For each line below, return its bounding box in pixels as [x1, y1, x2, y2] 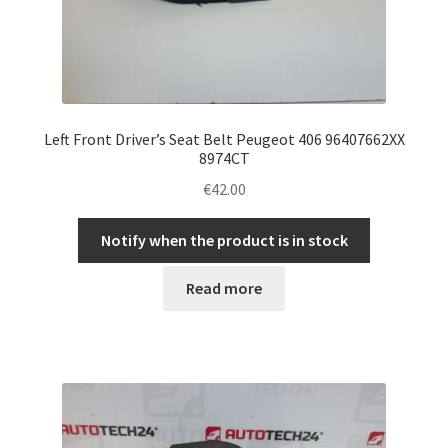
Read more [186, 278, 262, 299]
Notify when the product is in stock [100, 229, 348, 250]
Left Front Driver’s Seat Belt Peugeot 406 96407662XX [43, 129, 405, 150]
